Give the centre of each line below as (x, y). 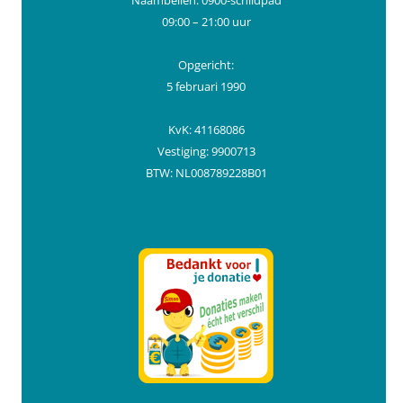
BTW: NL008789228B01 (206, 173)
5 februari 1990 (206, 87)
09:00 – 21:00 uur (206, 22)
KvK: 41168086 (206, 130)
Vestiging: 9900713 (206, 152)
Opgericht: (206, 65)
